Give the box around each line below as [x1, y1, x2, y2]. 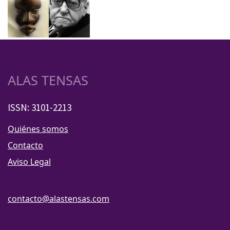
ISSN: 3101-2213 [8, 101, 71, 114]
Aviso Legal [8, 156, 51, 168]
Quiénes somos [8, 123, 68, 135]
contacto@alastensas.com [8, 193, 109, 205]
